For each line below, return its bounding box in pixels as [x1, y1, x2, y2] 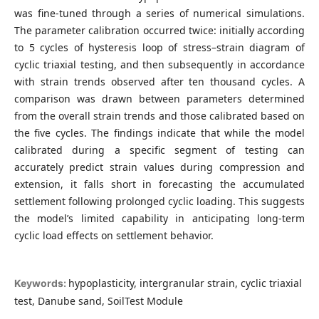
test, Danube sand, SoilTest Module [14, 294, 183, 308]
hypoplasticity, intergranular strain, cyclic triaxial [68, 276, 302, 291]
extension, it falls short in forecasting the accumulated [14, 177, 305, 192]
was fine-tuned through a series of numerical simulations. [14, 6, 305, 21]
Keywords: [14, 277, 68, 290]
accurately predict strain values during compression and [14, 160, 305, 174]
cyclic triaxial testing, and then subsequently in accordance [14, 58, 305, 72]
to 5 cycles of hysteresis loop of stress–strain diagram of [14, 41, 305, 55]
